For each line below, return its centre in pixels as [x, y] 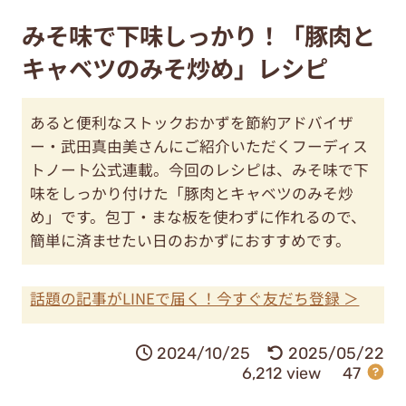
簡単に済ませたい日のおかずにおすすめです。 [191, 241]
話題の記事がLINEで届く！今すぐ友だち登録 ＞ [195, 299]
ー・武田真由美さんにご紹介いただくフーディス [199, 146]
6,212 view [281, 373]
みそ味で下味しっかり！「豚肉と [198, 36]
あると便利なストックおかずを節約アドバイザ [192, 123]
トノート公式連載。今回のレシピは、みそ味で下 [200, 170]
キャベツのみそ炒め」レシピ [174, 68]
